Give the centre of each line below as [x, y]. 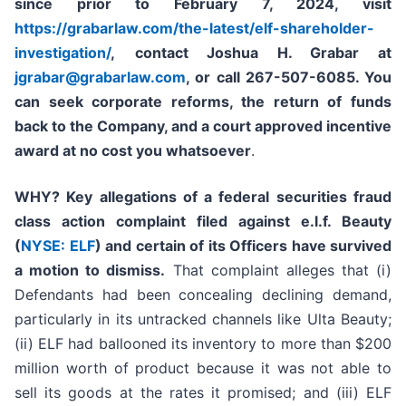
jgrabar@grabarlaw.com [100, 77]
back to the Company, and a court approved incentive [203, 126]
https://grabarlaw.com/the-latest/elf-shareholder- [194, 29]
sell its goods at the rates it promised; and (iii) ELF [203, 393]
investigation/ [63, 53]
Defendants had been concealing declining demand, [203, 295]
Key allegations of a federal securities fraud [229, 197]
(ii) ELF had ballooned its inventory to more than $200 [203, 344]
